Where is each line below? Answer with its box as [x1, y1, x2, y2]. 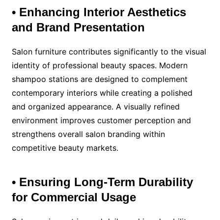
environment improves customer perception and [11, 115, 191, 125]
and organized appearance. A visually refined [11, 101, 180, 111]
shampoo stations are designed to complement [11, 74, 188, 84]
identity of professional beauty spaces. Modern [11, 60, 188, 70]
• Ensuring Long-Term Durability [11, 175, 193, 189]
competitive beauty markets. [11, 142, 118, 153]
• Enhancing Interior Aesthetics [11, 5, 186, 19]
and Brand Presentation [11, 20, 145, 34]
